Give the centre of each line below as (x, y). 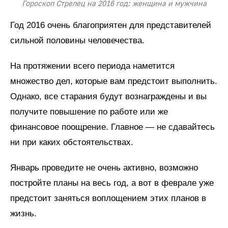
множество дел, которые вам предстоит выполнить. (114, 81)
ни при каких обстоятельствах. (72, 142)
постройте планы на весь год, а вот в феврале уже (112, 183)
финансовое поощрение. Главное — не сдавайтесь (112, 127)
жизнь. (23, 213)
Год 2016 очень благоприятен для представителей (111, 25)
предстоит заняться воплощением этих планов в (108, 198)
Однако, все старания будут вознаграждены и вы (108, 96)
